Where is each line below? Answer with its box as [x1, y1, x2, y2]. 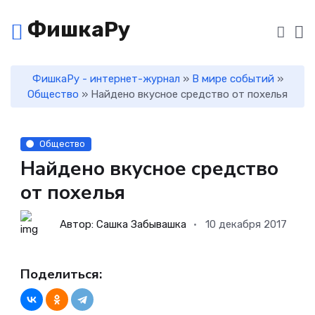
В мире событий [191, 72, 274, 85]
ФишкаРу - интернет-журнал [32, 72, 180, 85]
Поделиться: [20, 265, 102, 284]
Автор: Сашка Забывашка [60, 218, 186, 231]
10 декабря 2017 [205, 218, 288, 231]
